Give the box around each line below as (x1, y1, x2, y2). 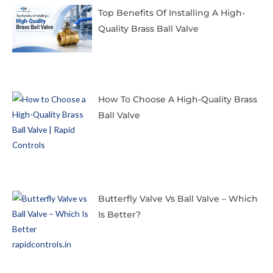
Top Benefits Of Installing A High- (97, 7, 245, 18)
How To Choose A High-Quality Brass (97, 93, 257, 105)
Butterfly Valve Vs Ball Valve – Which (97, 193, 258, 205)
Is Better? (97, 209, 141, 221)
